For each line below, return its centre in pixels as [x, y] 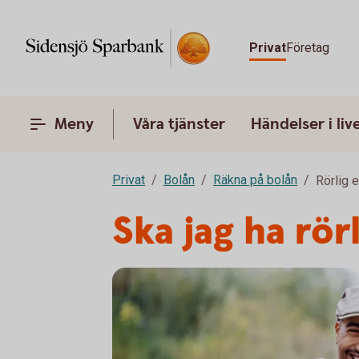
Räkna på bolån [255, 180]
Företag [308, 48]
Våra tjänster [179, 124]
